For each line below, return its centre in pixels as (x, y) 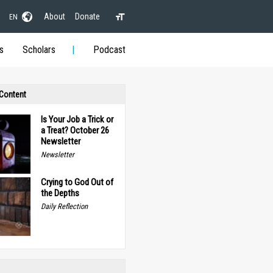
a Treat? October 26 (75, 130)
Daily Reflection (64, 206)
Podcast (109, 50)
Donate (87, 16)
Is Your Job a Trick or (77, 119)
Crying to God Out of (77, 182)
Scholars (39, 50)
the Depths (60, 193)
